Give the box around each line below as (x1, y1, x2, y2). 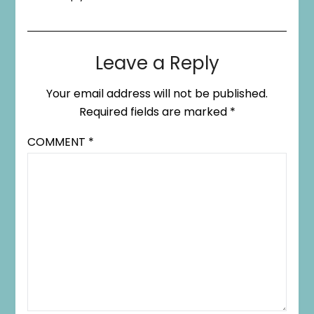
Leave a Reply (95, 50, 219, 76)
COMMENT (27, 133, 88, 150)
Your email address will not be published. (46, 85, 268, 102)
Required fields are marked (78, 103, 230, 120)
